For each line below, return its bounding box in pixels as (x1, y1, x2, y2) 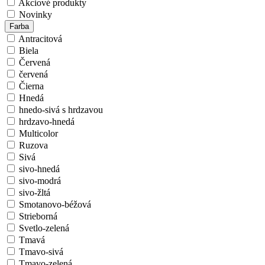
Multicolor (19, 128, 58, 139)
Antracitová (18, 34, 62, 44)
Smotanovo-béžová (19, 199, 91, 210)
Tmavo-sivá (19, 247, 63, 257)
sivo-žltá (19, 188, 50, 198)
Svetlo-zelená (19, 223, 69, 234)
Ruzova (19, 140, 48, 151)
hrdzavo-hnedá (19, 117, 75, 127)
